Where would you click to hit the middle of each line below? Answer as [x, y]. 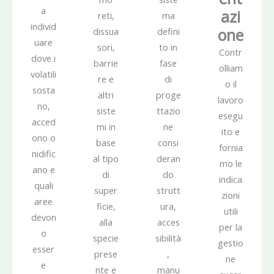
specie [106, 238]
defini [168, 31]
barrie [106, 63]
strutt [168, 191]
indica [231, 180]
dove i [43, 58]
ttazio [168, 111]
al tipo [106, 159]
